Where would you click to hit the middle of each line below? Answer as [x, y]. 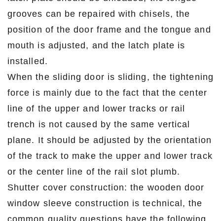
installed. [28, 61]
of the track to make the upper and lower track [110, 156]
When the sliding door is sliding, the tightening [110, 77]
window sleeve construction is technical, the [105, 203]
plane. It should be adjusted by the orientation [110, 140]
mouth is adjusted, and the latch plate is [96, 45]
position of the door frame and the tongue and [109, 29]
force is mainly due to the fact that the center [107, 92]
